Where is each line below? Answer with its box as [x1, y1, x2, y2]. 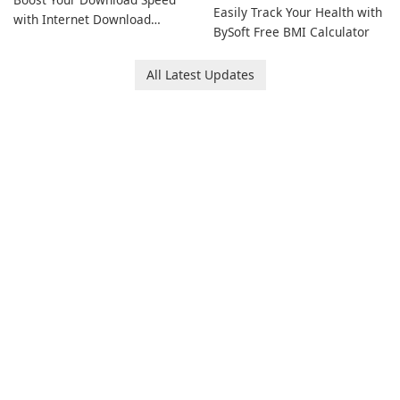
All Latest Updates [146, 66, 254, 83]
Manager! [13, 30, 69, 47]
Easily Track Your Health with [213, 4, 382, 21]
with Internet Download [13, 11, 151, 28]
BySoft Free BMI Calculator [213, 23, 370, 40]
